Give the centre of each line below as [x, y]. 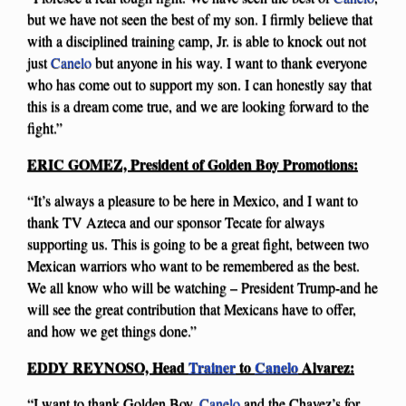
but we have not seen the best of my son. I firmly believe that [200, 19]
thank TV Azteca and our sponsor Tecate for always [176, 222]
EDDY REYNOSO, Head [108, 367]
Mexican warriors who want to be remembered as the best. [193, 266]
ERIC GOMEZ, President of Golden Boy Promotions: [193, 164]
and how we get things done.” [112, 331]
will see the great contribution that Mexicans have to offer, [192, 309]
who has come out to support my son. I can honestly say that [199, 84]
